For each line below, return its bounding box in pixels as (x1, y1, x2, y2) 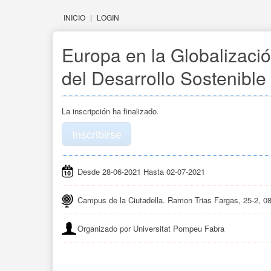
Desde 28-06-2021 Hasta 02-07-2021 (77, 166, 205, 177)
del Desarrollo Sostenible (62, 65, 266, 91)
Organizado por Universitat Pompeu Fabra (77, 223, 224, 234)
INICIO (64, 12, 85, 22)
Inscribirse (72, 126, 122, 142)
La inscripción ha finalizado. (62, 105, 159, 117)
